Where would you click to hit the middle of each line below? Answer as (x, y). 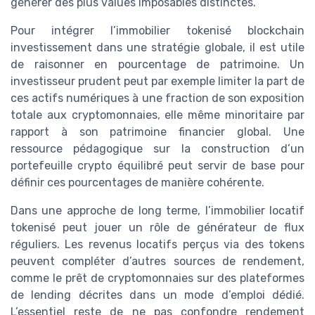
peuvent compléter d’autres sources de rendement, (157, 262)
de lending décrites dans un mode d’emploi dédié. (157, 295)
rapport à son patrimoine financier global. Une (157, 132)
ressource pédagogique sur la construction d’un (157, 149)
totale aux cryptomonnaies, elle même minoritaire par (157, 115)
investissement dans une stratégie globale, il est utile (157, 48)
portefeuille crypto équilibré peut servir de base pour (157, 166)
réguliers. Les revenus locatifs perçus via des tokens (157, 245)
